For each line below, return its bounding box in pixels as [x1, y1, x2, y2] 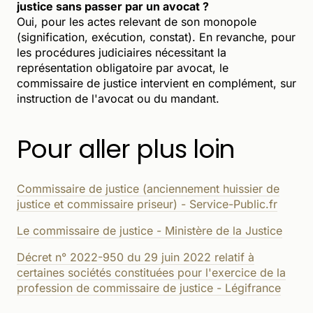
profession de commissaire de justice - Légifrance [17, 280, 281, 295]
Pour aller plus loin [17, 131, 235, 167]
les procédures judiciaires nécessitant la [17, 45, 226, 59]
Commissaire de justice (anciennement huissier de [17, 181, 279, 196]
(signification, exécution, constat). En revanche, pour [17, 29, 296, 44]
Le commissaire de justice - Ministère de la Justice [17, 223, 282, 238]
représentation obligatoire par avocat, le [17, 60, 228, 75]
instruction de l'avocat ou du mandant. [17, 91, 219, 105]
